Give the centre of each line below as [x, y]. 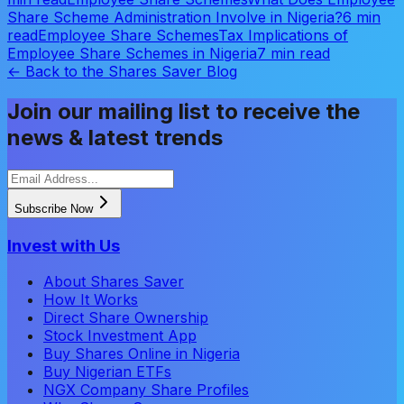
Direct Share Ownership [126, 318]
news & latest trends [115, 138]
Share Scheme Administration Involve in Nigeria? [175, 18]
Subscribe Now [54, 208]
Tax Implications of [283, 36]
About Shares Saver [114, 282]
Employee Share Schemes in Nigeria [132, 54]
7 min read [294, 54]
